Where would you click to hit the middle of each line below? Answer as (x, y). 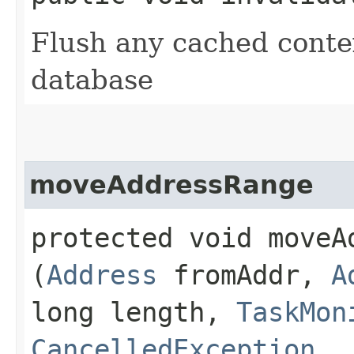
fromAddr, (244, 275)
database (92, 79)
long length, (134, 312)
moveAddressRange (171, 185)
